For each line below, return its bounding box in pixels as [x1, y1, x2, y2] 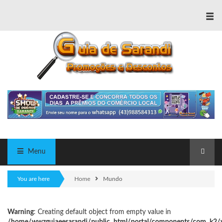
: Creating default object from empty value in [34, 209, 171, 216]
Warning [7, 209, 34, 216]
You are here [17, 176, 50, 182]
